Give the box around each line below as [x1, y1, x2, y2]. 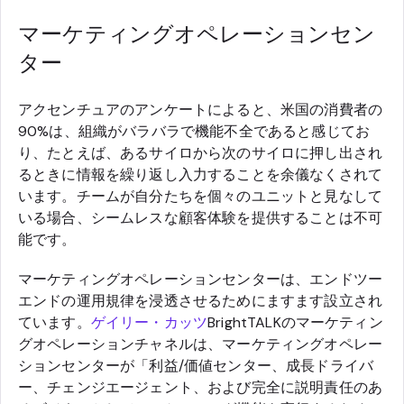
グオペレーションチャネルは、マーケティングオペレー [18, 335, 383, 354]
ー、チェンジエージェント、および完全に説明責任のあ [18, 378, 383, 398]
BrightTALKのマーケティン [207, 313, 383, 333]
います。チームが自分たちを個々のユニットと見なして [18, 187, 382, 207]
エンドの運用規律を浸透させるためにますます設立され [18, 291, 383, 311]
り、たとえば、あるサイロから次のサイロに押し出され [18, 143, 383, 163]
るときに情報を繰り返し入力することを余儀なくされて [18, 165, 382, 185]
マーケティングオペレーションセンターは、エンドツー [18, 270, 383, 289]
